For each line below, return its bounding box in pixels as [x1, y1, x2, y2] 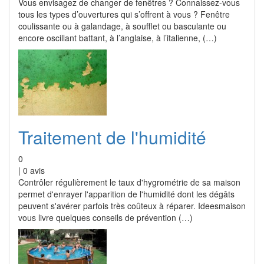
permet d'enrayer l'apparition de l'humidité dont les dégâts [18, 188, 235, 200]
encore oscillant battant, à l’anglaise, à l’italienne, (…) [18, 32, 217, 44]
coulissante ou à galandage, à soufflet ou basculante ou [18, 20, 226, 32]
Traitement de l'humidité [18, 124, 206, 150]
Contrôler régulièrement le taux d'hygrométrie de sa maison [18, 176, 240, 188]
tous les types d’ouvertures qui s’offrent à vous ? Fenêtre [18, 8, 230, 20]
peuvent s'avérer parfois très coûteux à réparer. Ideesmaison [18, 200, 246, 212]
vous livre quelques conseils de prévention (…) [18, 212, 193, 223]
